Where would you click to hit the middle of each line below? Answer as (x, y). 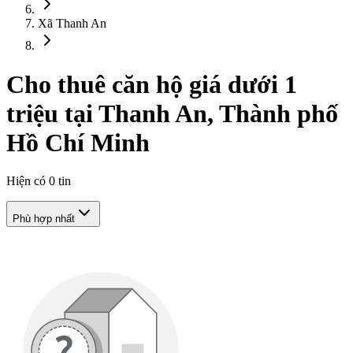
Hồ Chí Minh (78, 142)
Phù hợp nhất (44, 219)
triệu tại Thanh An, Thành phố (172, 113)
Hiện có (28, 181)
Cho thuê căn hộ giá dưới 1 (152, 84)
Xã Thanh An (72, 24)
